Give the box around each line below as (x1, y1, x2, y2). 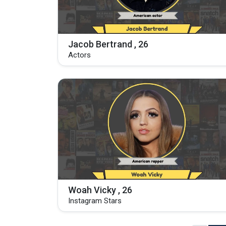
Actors (68, 50, 91, 60)
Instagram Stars (68, 196, 122, 205)
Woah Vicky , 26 (68, 184, 132, 195)
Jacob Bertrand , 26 (68, 39, 148, 50)
